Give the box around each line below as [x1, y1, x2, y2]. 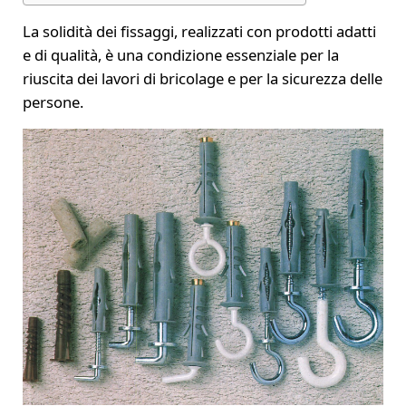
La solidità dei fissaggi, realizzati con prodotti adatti [22, 21, 376, 43]
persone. [22, 92, 83, 113]
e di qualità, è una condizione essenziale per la [22, 44, 339, 66]
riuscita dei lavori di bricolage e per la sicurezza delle [22, 68, 382, 90]
